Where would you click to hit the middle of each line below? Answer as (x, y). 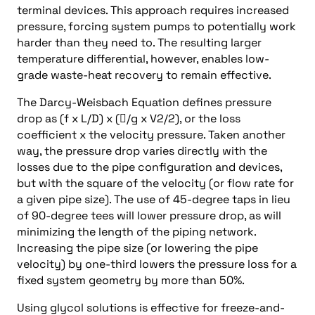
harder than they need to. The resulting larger (139, 43)
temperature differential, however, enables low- (143, 59)
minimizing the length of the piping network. (136, 232)
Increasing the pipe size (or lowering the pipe (137, 248)
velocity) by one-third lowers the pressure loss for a (157, 264)
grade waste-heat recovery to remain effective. (144, 75)
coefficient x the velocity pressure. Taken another (151, 135)
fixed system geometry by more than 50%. (131, 280)
